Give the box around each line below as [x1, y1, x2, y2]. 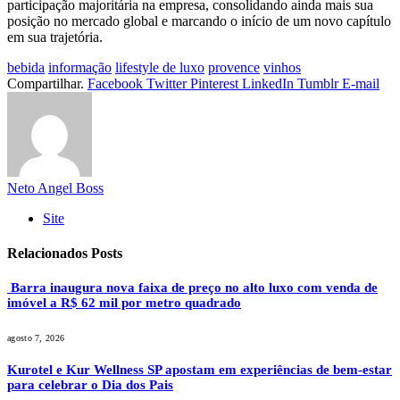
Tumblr [297, 75, 338, 91]
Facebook [87, 75, 143, 91]
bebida [7, 59, 45, 75]
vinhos [263, 59, 301, 75]
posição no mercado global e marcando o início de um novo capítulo [7, 12, 391, 29]
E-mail [342, 75, 379, 91]
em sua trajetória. [7, 29, 103, 45]
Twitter [146, 75, 187, 91]
